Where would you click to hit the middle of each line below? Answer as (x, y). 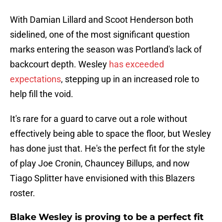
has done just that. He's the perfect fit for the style (108, 149)
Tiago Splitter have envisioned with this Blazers (102, 178)
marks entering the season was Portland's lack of (106, 50)
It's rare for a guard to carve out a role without (99, 119)
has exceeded (137, 64)
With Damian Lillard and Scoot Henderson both (102, 20)
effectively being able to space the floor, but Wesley (111, 134)
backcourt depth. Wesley (59, 64)
